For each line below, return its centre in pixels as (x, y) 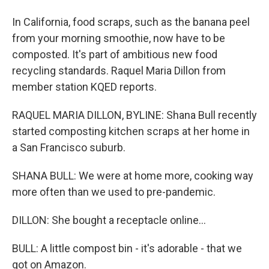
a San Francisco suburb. (69, 147)
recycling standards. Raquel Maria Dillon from (119, 71)
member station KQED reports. (84, 87)
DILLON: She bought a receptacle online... (109, 220)
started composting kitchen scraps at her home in (131, 131)
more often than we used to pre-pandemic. (114, 192)
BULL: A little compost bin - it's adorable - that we (127, 248)
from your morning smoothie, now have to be (119, 38)
